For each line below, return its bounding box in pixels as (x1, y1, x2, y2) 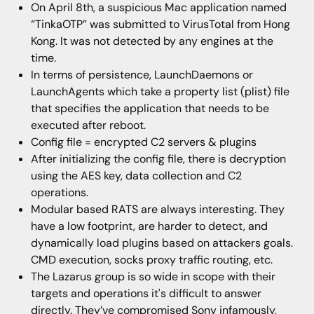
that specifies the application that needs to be (30, 101, 269, 116)
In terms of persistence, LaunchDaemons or (30, 67, 253, 83)
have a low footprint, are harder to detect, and (30, 219, 268, 234)
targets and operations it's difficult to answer (30, 286, 261, 301)
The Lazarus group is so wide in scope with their (30, 269, 275, 285)
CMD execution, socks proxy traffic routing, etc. (30, 252, 273, 268)
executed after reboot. (30, 118, 146, 133)
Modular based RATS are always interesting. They (30, 202, 285, 217)
